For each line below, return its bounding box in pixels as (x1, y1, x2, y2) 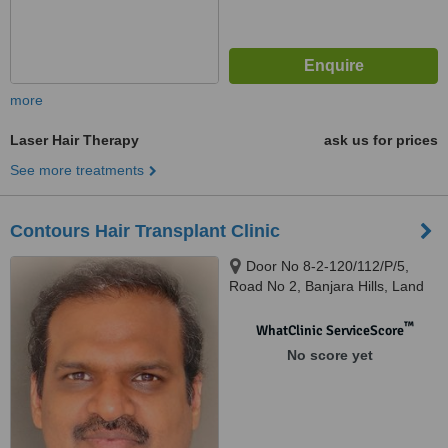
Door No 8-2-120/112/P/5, (246, 258, 409, 274)
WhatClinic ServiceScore (255, 322, 404, 339)
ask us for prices (324, 132, 438, 148)
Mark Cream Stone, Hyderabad (229, 298, 427, 314)
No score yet (286, 347, 373, 363)
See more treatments (10, 162, 144, 178)
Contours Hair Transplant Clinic (10, 221, 280, 241)
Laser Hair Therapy (10, 132, 139, 148)
